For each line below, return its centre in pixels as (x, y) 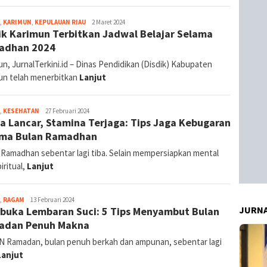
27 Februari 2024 (67, 111)
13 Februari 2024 (52, 199)
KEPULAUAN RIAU (60, 22)
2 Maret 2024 (108, 22)
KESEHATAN (21, 111)
